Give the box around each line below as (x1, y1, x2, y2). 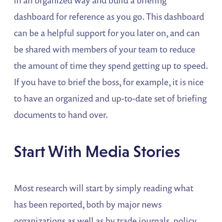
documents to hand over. (14, 109, 109, 121)
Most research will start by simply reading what (14, 182, 194, 194)
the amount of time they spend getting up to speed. (14, 59, 208, 72)
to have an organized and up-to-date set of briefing (14, 92, 207, 105)
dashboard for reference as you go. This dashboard (14, 10, 205, 23)
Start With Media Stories (14, 142, 181, 161)
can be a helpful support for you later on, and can (14, 27, 200, 39)
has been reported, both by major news (14, 198, 162, 211)
